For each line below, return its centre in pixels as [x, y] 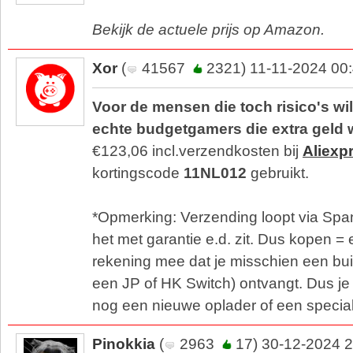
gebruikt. [278, 173]
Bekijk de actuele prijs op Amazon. [208, 30]
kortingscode [138, 173]
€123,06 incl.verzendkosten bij [197, 151]
